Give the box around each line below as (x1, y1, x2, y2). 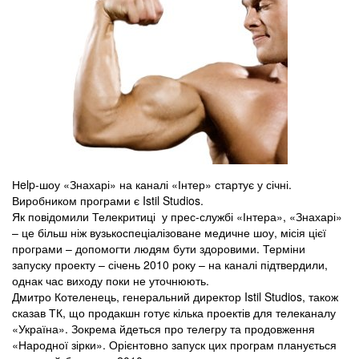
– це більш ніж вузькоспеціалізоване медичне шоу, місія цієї (12, 224, 326, 241)
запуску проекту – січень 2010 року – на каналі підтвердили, (12, 256, 328, 273)
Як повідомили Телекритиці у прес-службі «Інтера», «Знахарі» (12, 208, 342, 225)
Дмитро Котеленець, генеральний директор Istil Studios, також (12, 288, 338, 305)
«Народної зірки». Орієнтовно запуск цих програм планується (12, 337, 337, 353)
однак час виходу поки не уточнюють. (12, 272, 209, 289)
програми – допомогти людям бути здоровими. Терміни (12, 240, 305, 257)
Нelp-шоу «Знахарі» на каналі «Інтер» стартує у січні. (12, 176, 292, 193)
